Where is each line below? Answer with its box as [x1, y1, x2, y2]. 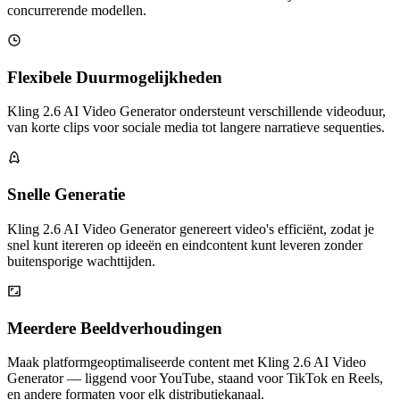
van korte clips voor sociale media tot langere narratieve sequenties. [7, 120, 385, 136]
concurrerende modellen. [7, 3, 146, 19]
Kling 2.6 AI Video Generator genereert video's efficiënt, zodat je [7, 221, 374, 237]
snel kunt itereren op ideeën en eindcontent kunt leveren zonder [7, 237, 362, 253]
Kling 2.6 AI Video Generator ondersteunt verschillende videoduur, [7, 104, 386, 120]
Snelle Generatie [7, 185, 125, 204]
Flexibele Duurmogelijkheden [7, 67, 222, 87]
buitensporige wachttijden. [7, 253, 155, 269]
